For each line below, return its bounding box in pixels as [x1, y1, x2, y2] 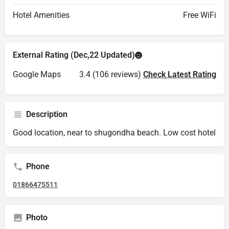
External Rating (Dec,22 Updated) [13, 50, 135, 60]
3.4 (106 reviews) [79, 70, 143, 79]
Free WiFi [183, 10, 216, 20]
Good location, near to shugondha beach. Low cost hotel [13, 128, 216, 138]
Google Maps [13, 70, 61, 79]
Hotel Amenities [13, 10, 70, 20]
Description [26, 109, 67, 119]
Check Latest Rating [143, 70, 216, 79]
